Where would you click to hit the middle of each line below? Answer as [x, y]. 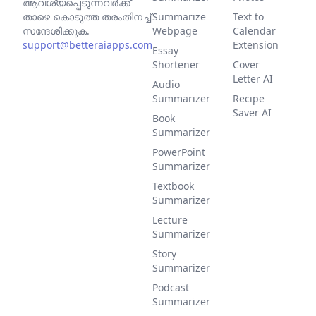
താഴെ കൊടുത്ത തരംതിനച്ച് [87, 17]
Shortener [176, 65]
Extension [256, 45]
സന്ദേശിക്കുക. [56, 31]
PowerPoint [179, 152]
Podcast [171, 287]
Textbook [173, 186]
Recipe [249, 98]
